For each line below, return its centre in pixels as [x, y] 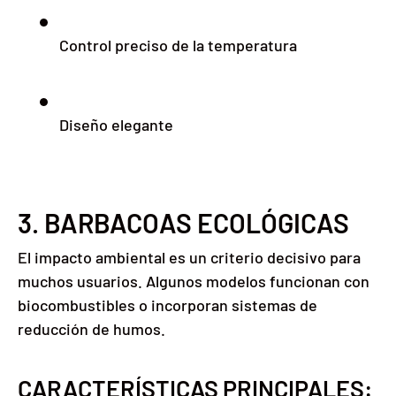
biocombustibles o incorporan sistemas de [168, 305]
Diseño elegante [116, 125]
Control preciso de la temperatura [178, 46]
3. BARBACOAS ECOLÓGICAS [183, 223]
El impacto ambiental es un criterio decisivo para [189, 258]
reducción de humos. [91, 329]
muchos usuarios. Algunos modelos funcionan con [194, 282]
